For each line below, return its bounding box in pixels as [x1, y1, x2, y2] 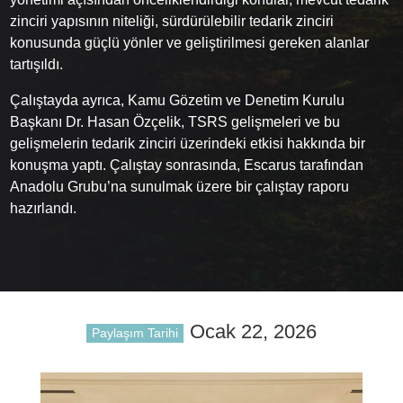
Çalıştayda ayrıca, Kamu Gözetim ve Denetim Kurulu [10, 92, 345, 108]
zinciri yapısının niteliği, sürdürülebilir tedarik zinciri [10, 13, 335, 29]
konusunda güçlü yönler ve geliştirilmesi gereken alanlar [10, 34, 370, 50]
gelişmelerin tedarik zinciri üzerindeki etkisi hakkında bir [10, 135, 366, 151]
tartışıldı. [10, 56, 64, 72]
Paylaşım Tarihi [91, 326, 178, 341]
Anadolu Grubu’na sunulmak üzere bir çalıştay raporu [10, 178, 350, 194]
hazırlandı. [10, 200, 77, 216]
